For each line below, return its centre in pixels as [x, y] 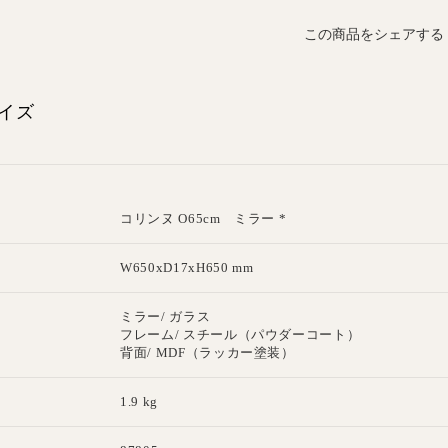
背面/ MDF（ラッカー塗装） [207, 352]
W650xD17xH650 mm [187, 267]
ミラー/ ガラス [165, 316]
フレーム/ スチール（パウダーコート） [240, 334]
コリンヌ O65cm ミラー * [203, 218]
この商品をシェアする [374, 34]
